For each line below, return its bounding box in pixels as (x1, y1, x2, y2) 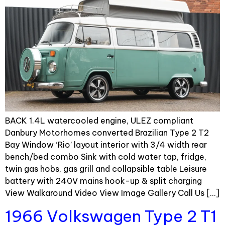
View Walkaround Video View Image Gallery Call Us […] (5, 188, 219, 198)
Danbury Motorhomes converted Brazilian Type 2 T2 (5, 128, 209, 138)
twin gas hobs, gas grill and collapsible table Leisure (5, 164, 207, 174)
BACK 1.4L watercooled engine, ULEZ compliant (5, 116, 193, 126)
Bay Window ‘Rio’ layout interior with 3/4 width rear (5, 140, 207, 150)
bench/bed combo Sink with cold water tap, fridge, (5, 152, 206, 162)
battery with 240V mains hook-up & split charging (5, 176, 202, 186)
